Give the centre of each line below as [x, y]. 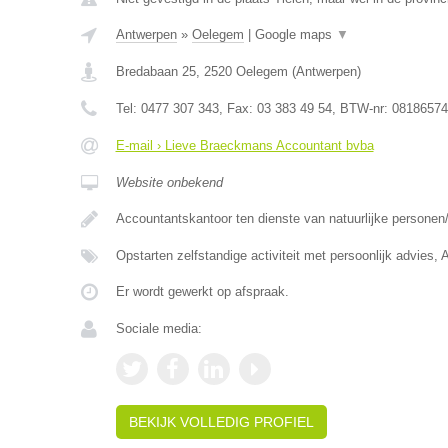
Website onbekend [169, 182]
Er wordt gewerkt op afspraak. [202, 291]
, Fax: [237, 108]
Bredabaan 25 [155, 71]
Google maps [295, 34]
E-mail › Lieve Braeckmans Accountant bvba [244, 145]
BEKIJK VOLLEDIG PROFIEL [221, 422]
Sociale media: [158, 328]
